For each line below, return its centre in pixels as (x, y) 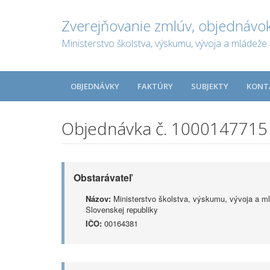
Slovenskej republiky (122, 209)
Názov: (98, 199)
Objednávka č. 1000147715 (165, 128)
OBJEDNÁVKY (95, 86)
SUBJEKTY (210, 86)
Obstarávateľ (102, 177)
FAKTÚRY (155, 86)
